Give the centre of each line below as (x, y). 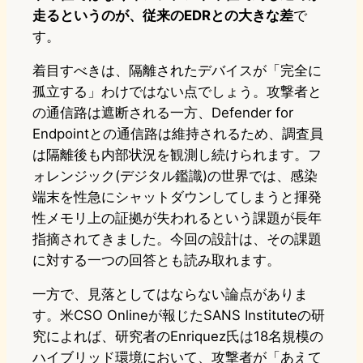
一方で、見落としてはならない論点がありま (170, 295)
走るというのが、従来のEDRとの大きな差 (163, 16)
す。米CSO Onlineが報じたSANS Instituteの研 (179, 316)
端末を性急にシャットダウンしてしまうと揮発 (177, 197)
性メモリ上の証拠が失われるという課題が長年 (177, 218)
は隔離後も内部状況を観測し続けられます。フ (177, 155)
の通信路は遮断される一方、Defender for (163, 113)
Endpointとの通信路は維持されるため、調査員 (178, 134)
